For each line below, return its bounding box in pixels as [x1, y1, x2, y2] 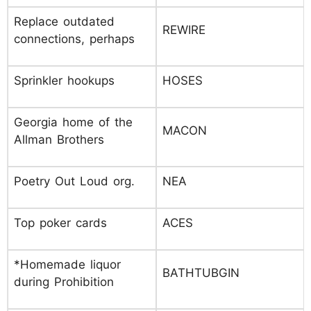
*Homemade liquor [14, 258, 121, 271]
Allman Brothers [14, 133, 104, 146]
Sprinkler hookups [14, 74, 115, 87]
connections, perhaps [14, 32, 135, 46]
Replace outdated [14, 15, 115, 28]
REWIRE [162, 23, 205, 37]
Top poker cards [14, 216, 107, 230]
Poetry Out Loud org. [14, 174, 135, 188]
